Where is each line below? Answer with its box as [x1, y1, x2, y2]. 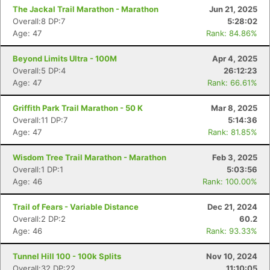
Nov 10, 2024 [206, 251, 257, 261]
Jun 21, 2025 [209, 4, 257, 14]
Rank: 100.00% [202, 177, 257, 186]
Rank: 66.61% [207, 78, 257, 87]
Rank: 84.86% [206, 28, 257, 38]
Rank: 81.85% [208, 127, 257, 137]
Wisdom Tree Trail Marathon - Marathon [13, 152, 166, 162]
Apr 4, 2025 [212, 54, 257, 63]
